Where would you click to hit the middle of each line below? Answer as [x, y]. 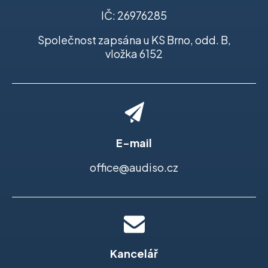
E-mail [134, 143]
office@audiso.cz [134, 167]
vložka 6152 [134, 54]
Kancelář [134, 254]
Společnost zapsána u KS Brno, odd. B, [134, 40]
